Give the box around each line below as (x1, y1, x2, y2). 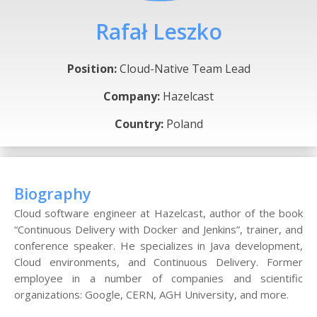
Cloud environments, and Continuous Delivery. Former (14, 254, 303, 269)
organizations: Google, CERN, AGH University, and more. (14, 287, 289, 301)
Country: (114, 115, 163, 132)
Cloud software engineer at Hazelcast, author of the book (14, 205, 303, 220)
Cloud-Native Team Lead (116, 60, 250, 76)
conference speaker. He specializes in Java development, (14, 238, 303, 253)
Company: (103, 88, 160, 104)
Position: (67, 60, 117, 76)
